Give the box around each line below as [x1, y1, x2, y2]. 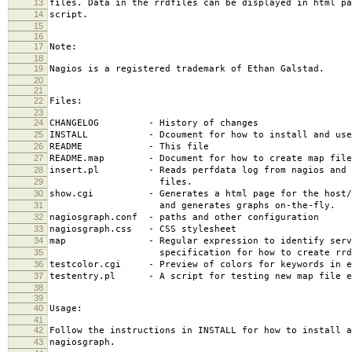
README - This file [49, 141, 209, 152]
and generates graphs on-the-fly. [49, 200, 335, 211]
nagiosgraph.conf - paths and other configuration [49, 211, 319, 222]
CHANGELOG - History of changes [49, 117, 258, 128]
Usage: [49, 302, 82, 313]
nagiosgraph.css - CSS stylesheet [49, 223, 236, 234]
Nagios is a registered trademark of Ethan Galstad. [49, 63, 324, 74]
